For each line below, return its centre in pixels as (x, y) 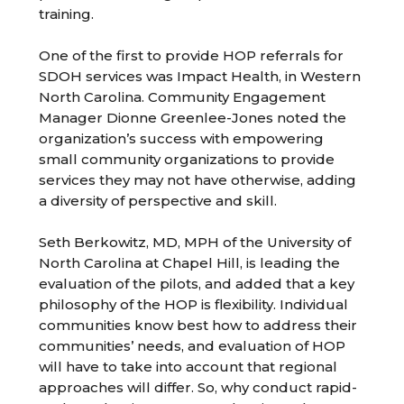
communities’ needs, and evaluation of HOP (193, 346)
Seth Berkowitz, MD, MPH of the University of (195, 242)
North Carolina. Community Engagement (183, 97)
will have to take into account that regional (188, 367)
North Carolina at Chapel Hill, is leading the (190, 263)
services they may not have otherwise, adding (198, 180)
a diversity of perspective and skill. (158, 201)
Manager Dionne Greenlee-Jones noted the (193, 118)
